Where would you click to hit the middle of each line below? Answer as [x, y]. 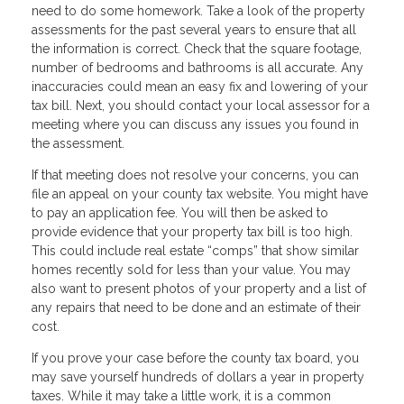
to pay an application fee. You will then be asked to [180, 212]
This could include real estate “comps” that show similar [195, 250]
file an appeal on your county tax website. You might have [200, 193]
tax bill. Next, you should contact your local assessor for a [201, 105]
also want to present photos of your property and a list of [199, 288]
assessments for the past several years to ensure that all [194, 29]
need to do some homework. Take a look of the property [198, 10]
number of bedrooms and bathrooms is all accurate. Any [197, 67]
